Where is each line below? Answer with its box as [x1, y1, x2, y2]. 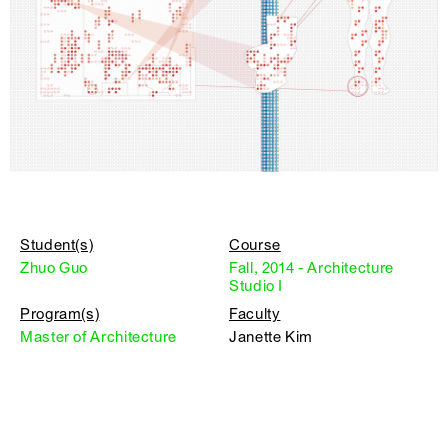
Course [229, 236, 281, 255]
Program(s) [20, 305, 100, 324]
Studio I [229, 277, 284, 296]
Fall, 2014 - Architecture [229, 259, 394, 278]
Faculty [229, 305, 281, 324]
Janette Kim [229, 328, 313, 347]
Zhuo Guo [20, 259, 89, 278]
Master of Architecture [20, 328, 177, 347]
